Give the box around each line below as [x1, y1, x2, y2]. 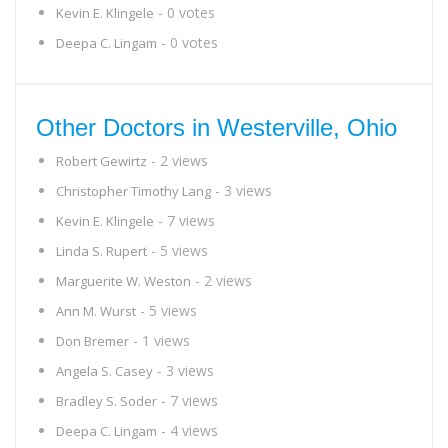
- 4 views [157, 421, 218, 440]
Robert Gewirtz [56, 152, 147, 170]
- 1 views [129, 331, 190, 350]
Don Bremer [56, 332, 129, 350]
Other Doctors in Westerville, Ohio [36, 114, 397, 141]
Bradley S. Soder [56, 392, 157, 410]
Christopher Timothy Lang [56, 182, 211, 200]
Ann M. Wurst [56, 302, 136, 320]
